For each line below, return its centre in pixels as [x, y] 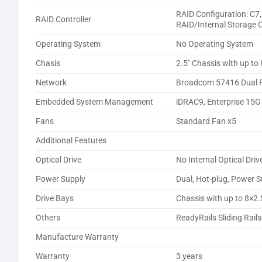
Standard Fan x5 [206, 121]
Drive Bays [55, 198]
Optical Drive [58, 160]
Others [48, 218]
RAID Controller [63, 19]
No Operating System [215, 44]
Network [51, 82]
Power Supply [61, 179]
